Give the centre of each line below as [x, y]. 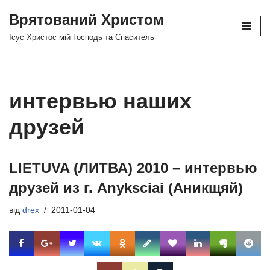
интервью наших [100, 101]
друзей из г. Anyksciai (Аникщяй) [126, 188]
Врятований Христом [86, 20]
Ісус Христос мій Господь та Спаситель [82, 37]
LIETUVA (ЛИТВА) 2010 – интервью [133, 168]
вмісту [22, 61]
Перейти [27, 32]
